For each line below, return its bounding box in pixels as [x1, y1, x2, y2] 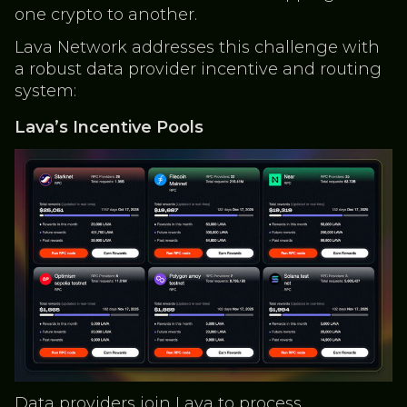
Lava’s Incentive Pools [15, 117, 203, 137]
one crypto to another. [15, 5, 197, 25]
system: [15, 81, 76, 101]
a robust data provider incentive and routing [15, 59, 382, 79]
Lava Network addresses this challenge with [15, 37, 380, 57]
